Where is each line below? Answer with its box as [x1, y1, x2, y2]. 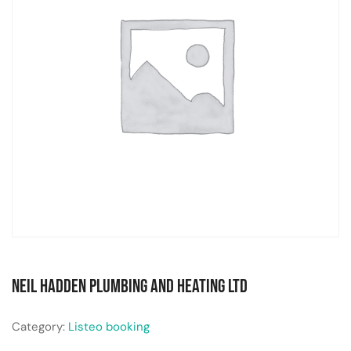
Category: [12, 319, 68, 335]
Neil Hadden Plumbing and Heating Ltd [12, 275, 248, 298]
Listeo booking [68, 319, 150, 335]
